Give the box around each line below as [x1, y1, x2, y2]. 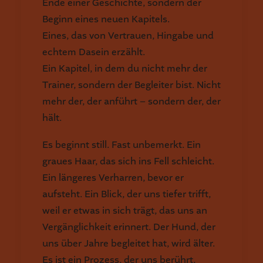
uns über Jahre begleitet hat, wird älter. [42, 237, 215, 249]
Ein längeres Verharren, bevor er [42, 171, 184, 184]
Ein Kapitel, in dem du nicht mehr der [42, 62, 207, 75]
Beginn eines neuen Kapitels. [42, 13, 170, 25]
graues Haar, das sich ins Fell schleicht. [42, 155, 214, 167]
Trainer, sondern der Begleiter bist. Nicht [42, 79, 221, 91]
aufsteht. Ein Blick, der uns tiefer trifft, [42, 188, 211, 200]
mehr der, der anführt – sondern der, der [42, 95, 221, 107]
